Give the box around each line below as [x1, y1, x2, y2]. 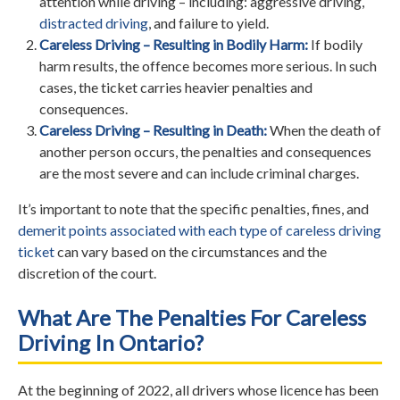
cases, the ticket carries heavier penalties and [39, 78, 312, 96]
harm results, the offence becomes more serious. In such [39, 56, 377, 74]
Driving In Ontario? [18, 329, 204, 355]
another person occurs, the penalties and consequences [39, 142, 371, 160]
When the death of [270, 121, 381, 138]
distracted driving [39, 13, 148, 31]
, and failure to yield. [148, 13, 269, 31]
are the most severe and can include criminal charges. [39, 163, 359, 181]
